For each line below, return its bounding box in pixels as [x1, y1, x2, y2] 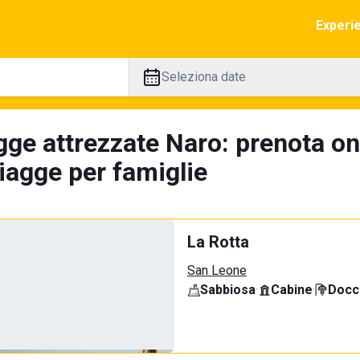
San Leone [187, 263, 247, 278]
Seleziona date [161, 69, 246, 84]
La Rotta [187, 232, 249, 252]
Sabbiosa [200, 282, 256, 297]
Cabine [271, 282, 313, 297]
